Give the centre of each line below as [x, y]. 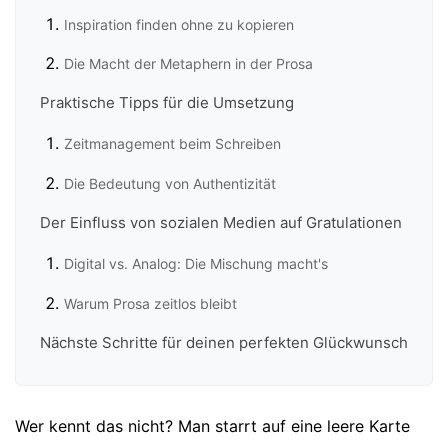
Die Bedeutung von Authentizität [170, 183]
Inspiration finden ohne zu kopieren [179, 24]
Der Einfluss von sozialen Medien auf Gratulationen [221, 223]
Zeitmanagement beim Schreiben [172, 144]
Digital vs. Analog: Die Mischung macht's [196, 264]
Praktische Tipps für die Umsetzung [167, 103]
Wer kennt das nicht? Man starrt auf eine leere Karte [212, 426]
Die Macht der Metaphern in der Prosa [188, 63]
